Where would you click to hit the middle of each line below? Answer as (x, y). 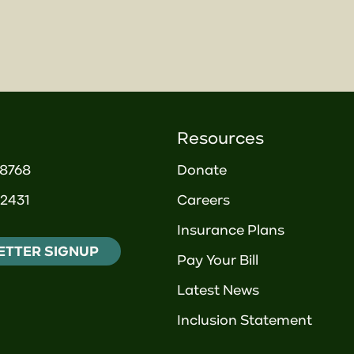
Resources (220, 138)
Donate (202, 170)
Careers (203, 200)
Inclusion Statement (245, 320)
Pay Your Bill (218, 260)
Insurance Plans (231, 230)
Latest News (218, 290)
